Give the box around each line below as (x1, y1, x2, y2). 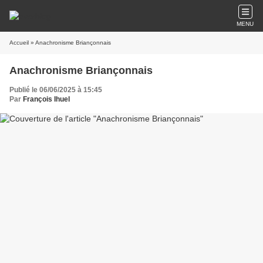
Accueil (9, 39, 29, 46)
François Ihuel (23, 95, 70, 103)
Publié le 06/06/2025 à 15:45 (9, 86, 102, 94)
